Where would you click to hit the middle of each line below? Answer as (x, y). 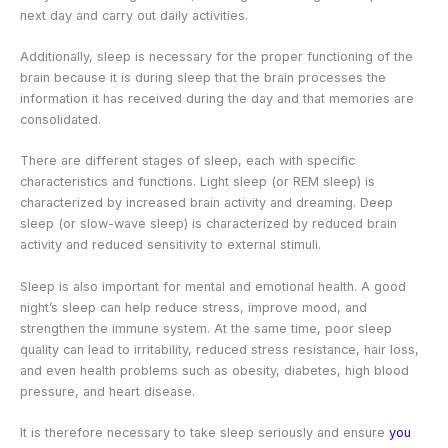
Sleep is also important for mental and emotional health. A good (213, 286)
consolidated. (60, 120)
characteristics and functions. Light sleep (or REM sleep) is (197, 182)
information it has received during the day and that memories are (217, 99)
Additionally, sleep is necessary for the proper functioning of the (216, 57)
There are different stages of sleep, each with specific (187, 161)
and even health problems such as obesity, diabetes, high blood (214, 370)
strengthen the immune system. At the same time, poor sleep (206, 328)
